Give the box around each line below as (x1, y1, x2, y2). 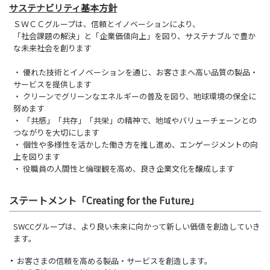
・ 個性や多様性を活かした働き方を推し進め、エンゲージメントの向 (13, 138, 258, 150)
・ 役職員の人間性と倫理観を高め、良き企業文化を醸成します (13, 162, 234, 174)
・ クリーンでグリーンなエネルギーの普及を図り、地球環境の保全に (13, 90, 256, 102)
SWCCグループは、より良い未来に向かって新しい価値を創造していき (13, 220, 260, 232)
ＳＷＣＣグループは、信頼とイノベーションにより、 (13, 17, 200, 30)
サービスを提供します (13, 78, 92, 90)
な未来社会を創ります (13, 42, 92, 54)
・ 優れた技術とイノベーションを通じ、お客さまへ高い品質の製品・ (13, 66, 258, 78)
